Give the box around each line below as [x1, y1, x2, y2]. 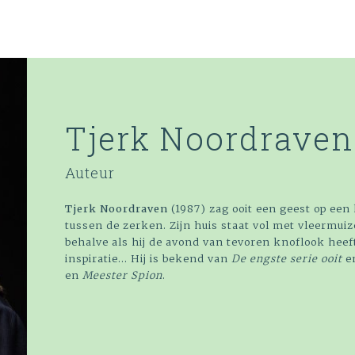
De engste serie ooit [231, 252, 345, 265]
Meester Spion [79, 269, 162, 282]
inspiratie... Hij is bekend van [65, 252, 231, 265]
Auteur [65, 163, 115, 183]
